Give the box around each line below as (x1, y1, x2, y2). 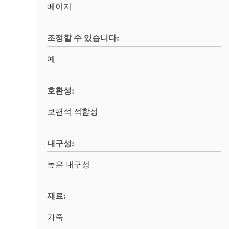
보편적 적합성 (47, 107, 98, 116)
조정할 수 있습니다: (47, 34, 119, 42)
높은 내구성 (47, 160, 90, 169)
